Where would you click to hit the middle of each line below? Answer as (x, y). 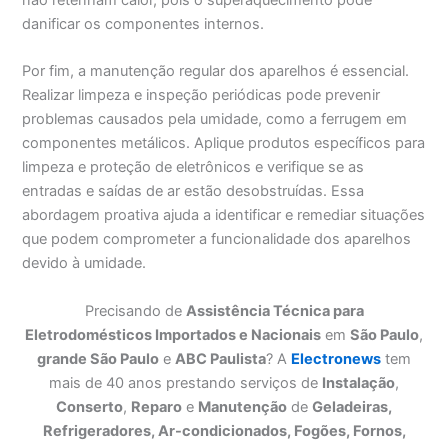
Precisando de (135, 310)
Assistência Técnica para (274, 310)
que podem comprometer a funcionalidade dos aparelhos (217, 239)
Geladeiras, (352, 406)
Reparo (156, 406)
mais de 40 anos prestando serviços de (185, 382)
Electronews (336, 358)
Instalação (358, 382)
